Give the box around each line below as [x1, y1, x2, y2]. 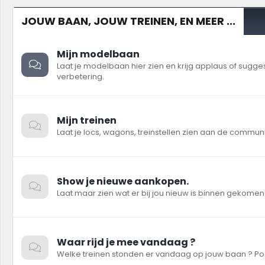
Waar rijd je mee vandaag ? [57, 235, 195, 249]
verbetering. [57, 71, 104, 82]
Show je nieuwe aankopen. [57, 174, 189, 188]
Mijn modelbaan [57, 47, 140, 61]
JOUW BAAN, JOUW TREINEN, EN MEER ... [21, 14, 235, 28]
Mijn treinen [57, 114, 117, 127]
